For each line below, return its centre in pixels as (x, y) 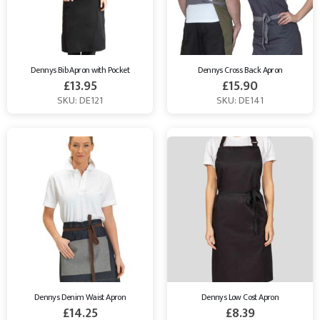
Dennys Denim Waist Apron (80, 297)
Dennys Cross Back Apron (240, 70)
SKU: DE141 (240, 101)
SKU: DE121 (80, 101)
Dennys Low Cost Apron (240, 297)
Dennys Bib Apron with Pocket (80, 70)
